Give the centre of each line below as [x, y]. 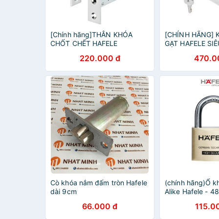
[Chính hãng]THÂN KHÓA [92, 34]
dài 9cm [64, 191]
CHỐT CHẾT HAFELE [84, 43]
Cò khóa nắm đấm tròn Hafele [99, 183]
